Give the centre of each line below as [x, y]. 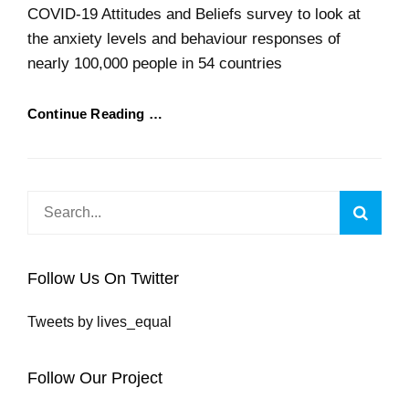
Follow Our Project [95, 378]
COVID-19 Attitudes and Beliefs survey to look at [194, 14]
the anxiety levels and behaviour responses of [184, 39]
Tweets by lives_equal [100, 322]
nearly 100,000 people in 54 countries [155, 63]
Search [50, 201]
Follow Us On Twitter [103, 278]
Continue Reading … [95, 114]
